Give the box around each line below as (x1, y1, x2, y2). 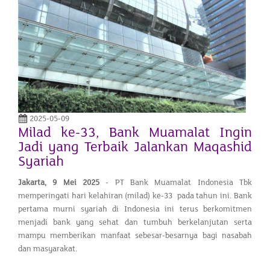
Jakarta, (18, 177, 53, 187)
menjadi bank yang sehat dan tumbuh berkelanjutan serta (18, 217, 252, 227)
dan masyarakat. (18, 243, 77, 254)
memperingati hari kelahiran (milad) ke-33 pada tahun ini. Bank (18, 190, 252, 201)
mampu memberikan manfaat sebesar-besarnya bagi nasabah (18, 230, 252, 240)
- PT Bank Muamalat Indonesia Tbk (105, 177, 253, 187)
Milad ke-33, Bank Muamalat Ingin (18, 124, 252, 140)
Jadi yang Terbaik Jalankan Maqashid (18, 139, 252, 155)
